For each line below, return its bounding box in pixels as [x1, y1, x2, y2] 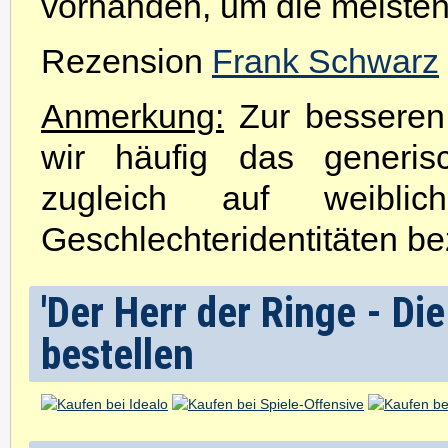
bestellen [41, 330, 194, 379]
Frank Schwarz [212, 42, 439, 80]
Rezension [41, 42, 212, 80]
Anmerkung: [41, 97, 224, 135]
